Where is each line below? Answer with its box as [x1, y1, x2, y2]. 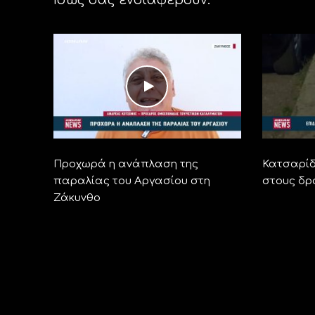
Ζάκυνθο [53, 192, 101, 205]
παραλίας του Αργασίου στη [53, 175, 210, 188]
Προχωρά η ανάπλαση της [53, 158, 198, 171]
